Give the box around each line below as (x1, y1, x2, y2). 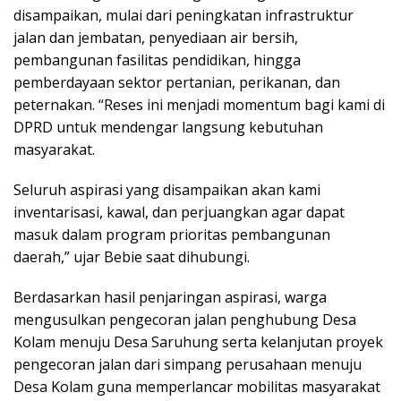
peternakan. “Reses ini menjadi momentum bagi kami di (13, 95, 385, 115)
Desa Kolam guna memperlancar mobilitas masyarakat (13, 377, 380, 397)
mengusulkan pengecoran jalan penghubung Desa (13, 310, 356, 330)
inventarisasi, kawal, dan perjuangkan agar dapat (13, 202, 345, 223)
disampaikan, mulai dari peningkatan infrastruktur (13, 5, 354, 26)
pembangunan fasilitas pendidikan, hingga (13, 50, 301, 71)
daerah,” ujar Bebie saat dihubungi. (13, 247, 250, 268)
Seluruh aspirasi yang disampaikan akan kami (13, 180, 320, 200)
